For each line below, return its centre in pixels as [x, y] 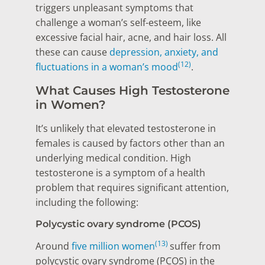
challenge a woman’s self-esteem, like [118, 23]
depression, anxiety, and [164, 52]
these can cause [72, 52]
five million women [113, 246]
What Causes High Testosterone [132, 90]
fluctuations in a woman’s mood [107, 67]
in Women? [71, 104]
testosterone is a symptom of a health [120, 172]
